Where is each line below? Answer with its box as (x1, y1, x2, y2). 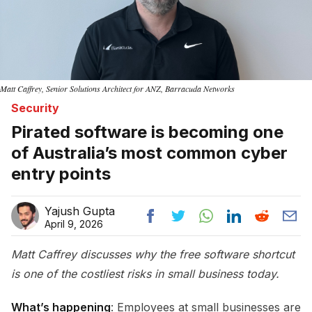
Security (11, 101, 59, 116)
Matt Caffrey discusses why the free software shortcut (11, 247, 295, 262)
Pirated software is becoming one (11, 122, 283, 143)
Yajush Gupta (45, 204, 115, 219)
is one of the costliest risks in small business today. (11, 267, 279, 281)
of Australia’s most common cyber (11, 143, 288, 164)
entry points (11, 164, 111, 185)
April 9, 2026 (45, 218, 103, 231)
